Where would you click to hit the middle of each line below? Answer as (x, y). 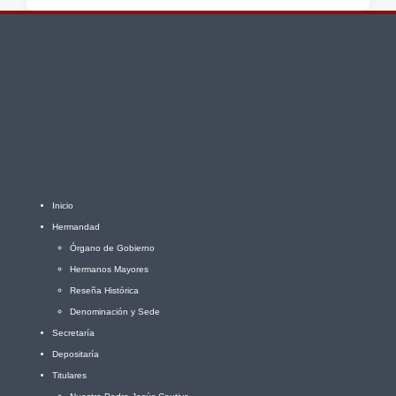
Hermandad (76, 226)
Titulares (69, 375)
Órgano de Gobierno (112, 247)
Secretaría (73, 332)
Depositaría (76, 354)
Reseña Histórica (104, 290)
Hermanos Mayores (109, 269)
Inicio (63, 205)
